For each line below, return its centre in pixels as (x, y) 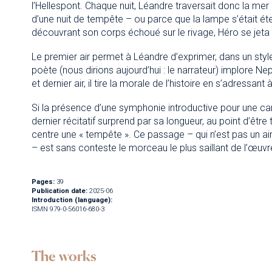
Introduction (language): (72, 200)
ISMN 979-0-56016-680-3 (68, 209)
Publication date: (59, 191)
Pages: (43, 182)
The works (64, 256)
